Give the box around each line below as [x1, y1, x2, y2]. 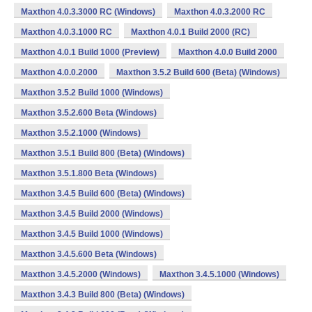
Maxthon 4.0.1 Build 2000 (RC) [131, 27, 250, 37]
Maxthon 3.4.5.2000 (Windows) [21, 270, 141, 279]
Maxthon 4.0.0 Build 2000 [178, 47, 277, 57]
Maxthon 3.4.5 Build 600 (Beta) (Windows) [21, 189, 185, 198]
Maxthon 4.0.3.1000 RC [21, 27, 112, 37]
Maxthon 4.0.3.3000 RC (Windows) [21, 7, 155, 17]
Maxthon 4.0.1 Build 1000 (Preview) [21, 47, 159, 57]
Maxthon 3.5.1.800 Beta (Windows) [21, 169, 157, 178]
